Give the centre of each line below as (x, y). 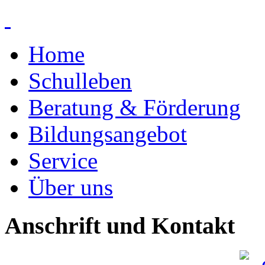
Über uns (71, 187)
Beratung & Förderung (135, 107)
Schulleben (80, 81)
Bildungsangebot (108, 134)
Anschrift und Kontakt (120, 225)
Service (63, 161)
